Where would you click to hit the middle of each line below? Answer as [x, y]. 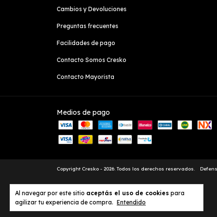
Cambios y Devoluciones [92, 9]
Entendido [131, 202]
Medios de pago [83, 113]
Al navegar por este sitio [51, 193]
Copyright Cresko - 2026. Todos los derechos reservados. [126, 169]
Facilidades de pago [86, 43]
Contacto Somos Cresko [92, 60]
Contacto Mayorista [85, 77]
